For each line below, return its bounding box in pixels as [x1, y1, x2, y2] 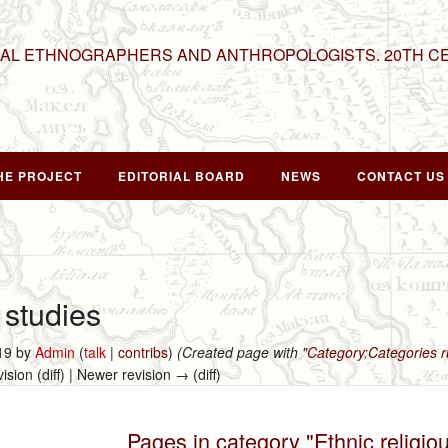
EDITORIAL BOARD [117, 166, 245, 185]
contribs [118, 341, 169, 362]
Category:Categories [307, 341, 438, 362]
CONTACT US [356, 166, 445, 185]
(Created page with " [177, 341, 308, 362]
